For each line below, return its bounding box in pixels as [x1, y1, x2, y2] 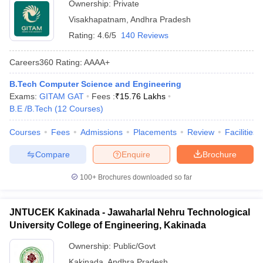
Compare [35, 149, 70, 159]
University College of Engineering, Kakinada [9, 220, 206, 230]
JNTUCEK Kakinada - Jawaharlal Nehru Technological [9, 207, 250, 217]
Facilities [225, 127, 257, 137]
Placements [133, 127, 177, 137]
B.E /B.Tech [9, 104, 52, 113]
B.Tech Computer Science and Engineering [9, 79, 181, 89]
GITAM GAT [39, 92, 84, 101]
